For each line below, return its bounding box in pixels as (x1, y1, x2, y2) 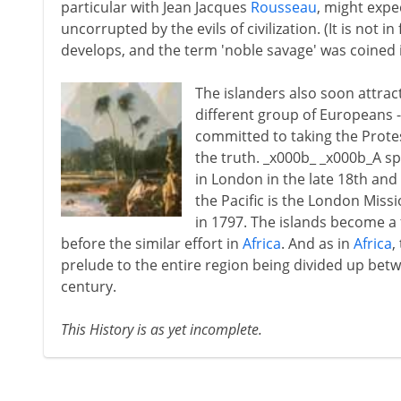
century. (60, 277, 116, 296)
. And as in (280, 234, 354, 253)
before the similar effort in (60, 234, 243, 253)
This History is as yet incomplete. (60, 320, 262, 339)
